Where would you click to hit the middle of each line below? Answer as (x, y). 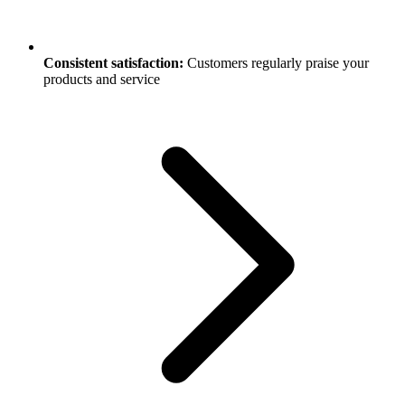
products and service (102, 80)
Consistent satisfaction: (113, 63)
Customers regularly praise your (276, 63)
